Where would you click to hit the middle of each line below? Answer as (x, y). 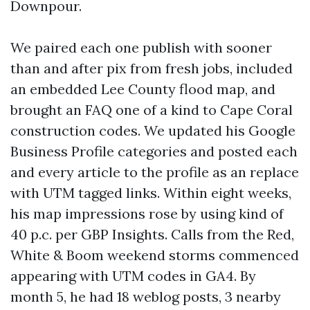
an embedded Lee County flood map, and (143, 89)
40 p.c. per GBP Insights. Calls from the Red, (152, 234)
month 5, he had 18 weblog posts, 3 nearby (146, 297)
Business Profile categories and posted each (154, 151)
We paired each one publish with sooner (141, 47)
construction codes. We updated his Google (153, 130)
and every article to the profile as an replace (155, 172)
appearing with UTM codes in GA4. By (133, 276)
